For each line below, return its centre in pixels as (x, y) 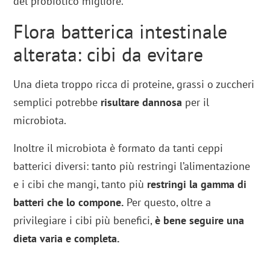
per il (196, 102)
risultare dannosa (142, 102)
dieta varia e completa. (67, 239)
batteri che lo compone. (69, 202)
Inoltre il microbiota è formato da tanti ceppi (118, 148)
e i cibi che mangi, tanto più (80, 184)
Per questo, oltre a (168, 202)
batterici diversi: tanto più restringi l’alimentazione (132, 166)
